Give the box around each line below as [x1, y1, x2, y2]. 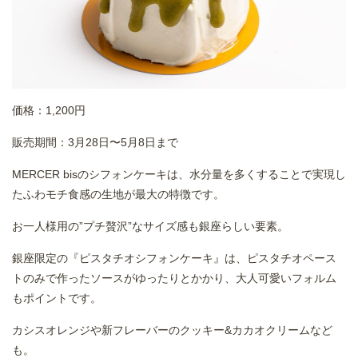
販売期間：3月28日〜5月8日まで [12, 135, 181, 149]
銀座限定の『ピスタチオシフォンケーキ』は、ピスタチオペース [12, 251, 336, 265]
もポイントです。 [12, 291, 101, 304]
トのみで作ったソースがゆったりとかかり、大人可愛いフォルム [12, 271, 336, 284]
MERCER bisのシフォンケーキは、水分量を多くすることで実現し [12, 167, 346, 181]
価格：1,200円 [12, 103, 86, 117]
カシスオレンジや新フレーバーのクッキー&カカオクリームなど [12, 323, 332, 336]
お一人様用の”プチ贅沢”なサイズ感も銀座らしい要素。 [12, 219, 288, 233]
